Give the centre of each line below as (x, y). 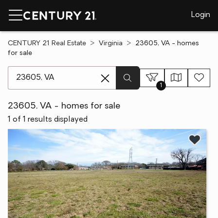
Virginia (111, 44)
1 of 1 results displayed (48, 120)
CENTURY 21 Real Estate (47, 44)
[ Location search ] (40, 71)
